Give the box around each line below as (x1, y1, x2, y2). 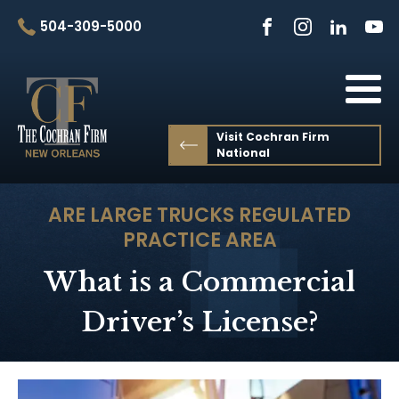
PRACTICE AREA (122, 226, 277, 254)
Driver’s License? (80, 305, 319, 338)
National (216, 145, 271, 160)
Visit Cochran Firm (216, 129, 330, 144)
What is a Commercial (44, 265, 355, 298)
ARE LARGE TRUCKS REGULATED (48, 201, 351, 229)
